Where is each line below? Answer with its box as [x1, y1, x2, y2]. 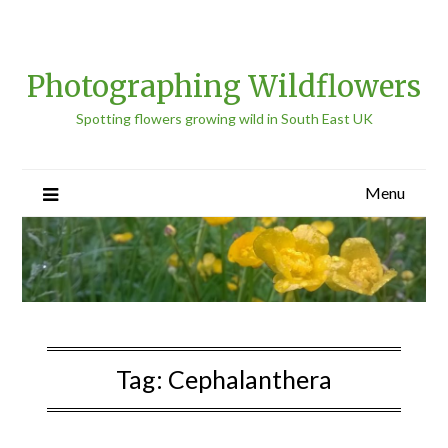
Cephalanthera [168, 363, 332, 394]
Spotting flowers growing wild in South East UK [75, 110, 373, 127]
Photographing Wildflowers [27, 68, 421, 105]
